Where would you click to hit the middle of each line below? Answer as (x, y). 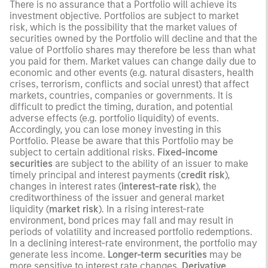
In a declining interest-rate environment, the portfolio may (133, 243)
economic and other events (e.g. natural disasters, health (132, 72)
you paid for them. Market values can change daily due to (133, 61)
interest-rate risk (159, 186)
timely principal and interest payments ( (95, 175)
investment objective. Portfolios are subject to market (124, 16)
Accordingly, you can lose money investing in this (115, 129)
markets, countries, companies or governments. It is (121, 95)
